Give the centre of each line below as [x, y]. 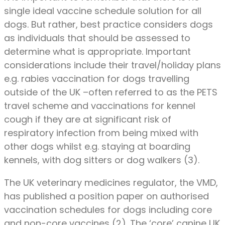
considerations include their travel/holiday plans [113, 65]
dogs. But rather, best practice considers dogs [108, 24]
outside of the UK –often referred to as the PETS [111, 92]
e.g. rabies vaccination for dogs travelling [97, 78]
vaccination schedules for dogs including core [108, 209]
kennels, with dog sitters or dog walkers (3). [102, 160]
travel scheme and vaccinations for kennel [100, 105]
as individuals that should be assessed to [97, 38]
